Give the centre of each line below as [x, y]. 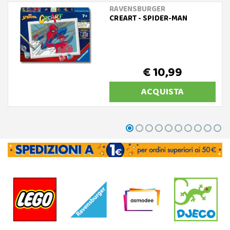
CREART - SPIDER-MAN [149, 18]
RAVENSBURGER [138, 9]
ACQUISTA [163, 92]
